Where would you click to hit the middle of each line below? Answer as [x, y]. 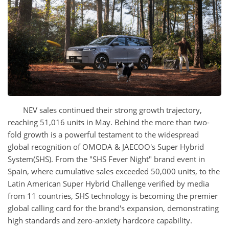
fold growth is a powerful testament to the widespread [103, 134]
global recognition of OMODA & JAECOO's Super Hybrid [106, 146]
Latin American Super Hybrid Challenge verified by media [108, 183]
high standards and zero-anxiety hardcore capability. [100, 220]
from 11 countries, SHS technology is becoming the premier [113, 196]
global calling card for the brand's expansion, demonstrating [113, 208]
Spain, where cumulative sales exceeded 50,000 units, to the [114, 171]
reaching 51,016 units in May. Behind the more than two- [109, 122]
